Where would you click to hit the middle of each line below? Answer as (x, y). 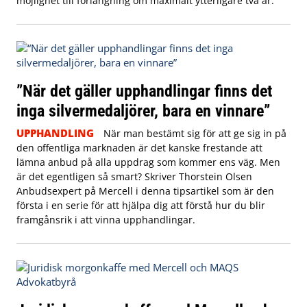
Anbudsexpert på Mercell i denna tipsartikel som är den (145, 191)
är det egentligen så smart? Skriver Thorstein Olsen (134, 176)
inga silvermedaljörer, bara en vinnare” (143, 110)
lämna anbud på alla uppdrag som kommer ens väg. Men (148, 162)
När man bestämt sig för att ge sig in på (195, 133)
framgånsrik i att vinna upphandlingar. (106, 219)
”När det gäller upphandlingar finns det (144, 90)
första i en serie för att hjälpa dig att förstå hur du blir (141, 205)
